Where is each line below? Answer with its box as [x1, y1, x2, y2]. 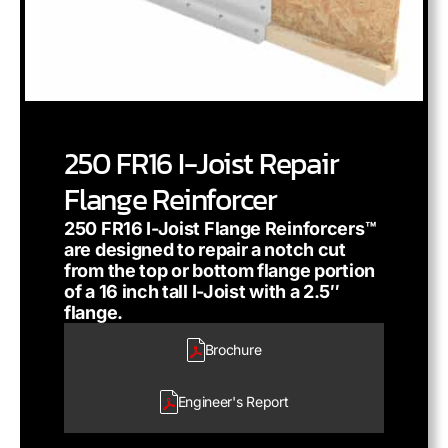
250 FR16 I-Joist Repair [64, 141, 339, 186]
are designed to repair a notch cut [64, 239, 346, 260]
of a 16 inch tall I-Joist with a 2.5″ [64, 281, 340, 302]
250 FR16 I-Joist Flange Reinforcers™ [64, 218, 377, 239]
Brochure [204, 341, 262, 358]
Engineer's [177, 393, 243, 410]
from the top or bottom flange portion [64, 260, 375, 281]
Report [242, 393, 289, 410]
